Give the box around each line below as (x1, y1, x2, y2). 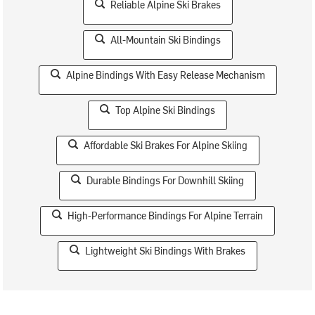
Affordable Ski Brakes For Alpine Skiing (83, 138, 247, 152)
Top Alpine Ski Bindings (115, 103, 215, 117)
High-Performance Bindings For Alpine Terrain (67, 208, 263, 222)
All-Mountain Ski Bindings (110, 32, 221, 46)
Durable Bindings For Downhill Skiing (86, 173, 244, 187)
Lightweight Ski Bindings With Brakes (85, 243, 245, 257)
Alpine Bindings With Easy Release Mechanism (65, 67, 265, 82)
